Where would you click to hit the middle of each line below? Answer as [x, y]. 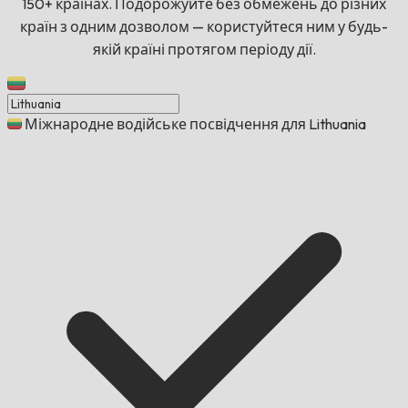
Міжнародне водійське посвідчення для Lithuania [195, 124]
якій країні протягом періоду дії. [204, 50]
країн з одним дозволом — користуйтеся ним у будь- [204, 27]
